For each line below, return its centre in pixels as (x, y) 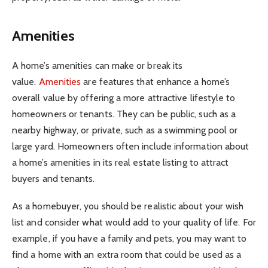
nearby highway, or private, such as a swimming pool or (125, 130)
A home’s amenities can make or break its (98, 65)
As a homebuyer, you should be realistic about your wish (128, 206)
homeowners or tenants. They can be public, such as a (124, 114)
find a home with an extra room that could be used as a (127, 254)
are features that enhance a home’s (156, 81)
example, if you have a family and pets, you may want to (130, 238)
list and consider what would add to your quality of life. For (134, 222)
